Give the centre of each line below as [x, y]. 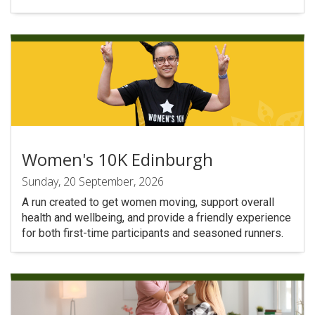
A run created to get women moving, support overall [148, 202]
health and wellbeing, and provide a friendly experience [156, 218]
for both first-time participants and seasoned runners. [153, 233]
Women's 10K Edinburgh [117, 159]
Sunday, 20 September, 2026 [93, 181]
